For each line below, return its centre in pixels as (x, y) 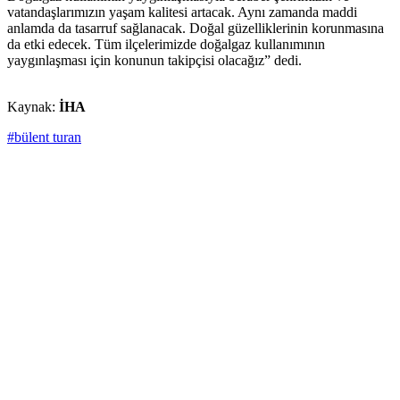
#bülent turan (44, 137)
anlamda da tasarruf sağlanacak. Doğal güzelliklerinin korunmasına (196, 29)
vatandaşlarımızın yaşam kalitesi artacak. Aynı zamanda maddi (182, 12)
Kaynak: (33, 107)
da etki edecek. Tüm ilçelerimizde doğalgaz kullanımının (166, 45)
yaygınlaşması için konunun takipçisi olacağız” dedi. (154, 61)
